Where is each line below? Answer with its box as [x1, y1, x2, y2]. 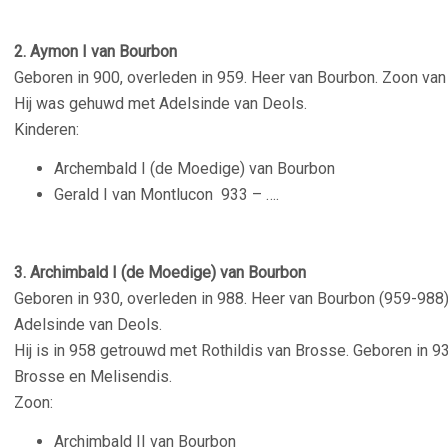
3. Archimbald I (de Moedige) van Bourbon [14, 263, 306, 282]
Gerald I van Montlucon [54, 185, 221, 204]
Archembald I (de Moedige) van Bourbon [54, 159, 335, 178]
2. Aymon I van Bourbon [14, 42, 177, 61]
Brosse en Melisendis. [14, 367, 172, 386]
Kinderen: [14, 120, 79, 139]
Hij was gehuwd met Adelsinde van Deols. [14, 94, 307, 113]
